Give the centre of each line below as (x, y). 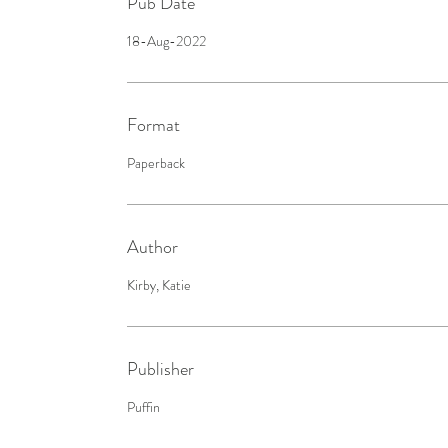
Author (152, 246)
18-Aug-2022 (166, 40)
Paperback (156, 162)
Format (153, 124)
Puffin (143, 406)
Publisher (160, 368)
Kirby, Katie (159, 284)
